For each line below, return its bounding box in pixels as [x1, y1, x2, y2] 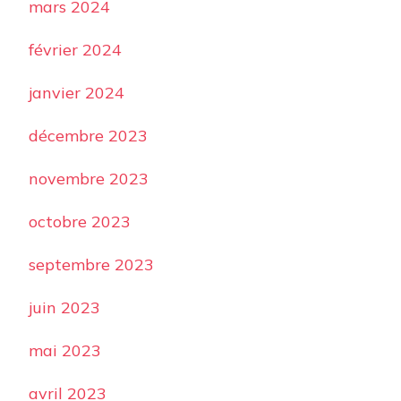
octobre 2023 [29, 211, 131, 233]
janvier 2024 [29, 82, 124, 104]
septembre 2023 [29, 254, 154, 276]
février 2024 [29, 39, 122, 61]
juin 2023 [29, 297, 100, 319]
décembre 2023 [29, 125, 148, 147]
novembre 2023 [29, 168, 149, 190]
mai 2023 [29, 340, 101, 362]
